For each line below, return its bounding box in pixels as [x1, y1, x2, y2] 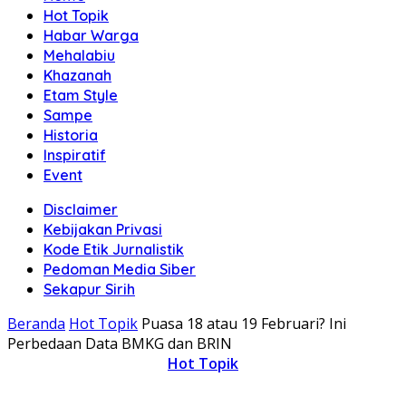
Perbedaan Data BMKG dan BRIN [7, 333, 232, 353]
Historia [43, 126, 98, 144]
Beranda [7, 314, 65, 333]
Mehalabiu [43, 46, 115, 64]
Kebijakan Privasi [43, 220, 162, 238]
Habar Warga [43, 26, 139, 44]
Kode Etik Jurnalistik [43, 240, 184, 258]
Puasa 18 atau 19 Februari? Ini [141, 314, 346, 333]
